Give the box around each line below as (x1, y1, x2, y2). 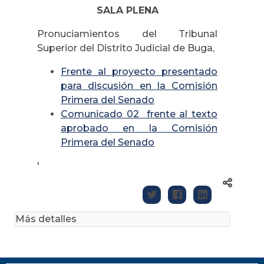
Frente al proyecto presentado (61, 65, 217, 77)
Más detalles (15, 213, 77, 225)
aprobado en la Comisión (61, 122, 217, 134)
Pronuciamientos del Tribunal (37, 28, 217, 39)
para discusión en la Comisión (61, 80, 217, 91)
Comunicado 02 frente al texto (61, 108, 217, 120)
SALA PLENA (96, 4, 159, 16)
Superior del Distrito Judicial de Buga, (37, 42, 214, 54)
